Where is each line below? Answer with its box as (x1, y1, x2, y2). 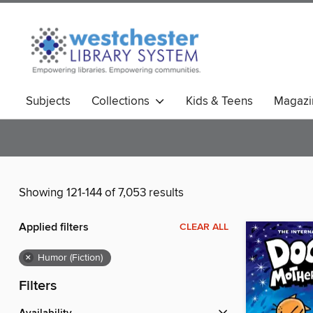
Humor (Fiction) (38, 252, 103, 265)
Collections (92, 94, 155, 109)
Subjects (26, 94, 71, 109)
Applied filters (19, 220, 89, 235)
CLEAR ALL (180, 221, 228, 234)
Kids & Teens (186, 94, 253, 109)
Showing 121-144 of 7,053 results (19, 185, 184, 201)
